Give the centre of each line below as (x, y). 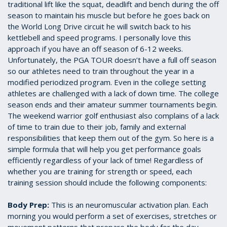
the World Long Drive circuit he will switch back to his (99, 27)
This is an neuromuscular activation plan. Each (129, 205)
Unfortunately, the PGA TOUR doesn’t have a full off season (112, 60)
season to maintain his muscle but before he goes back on (109, 15)
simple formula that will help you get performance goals (104, 149)
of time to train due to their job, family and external (97, 127)
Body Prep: (28, 205)
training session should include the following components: (108, 183)
